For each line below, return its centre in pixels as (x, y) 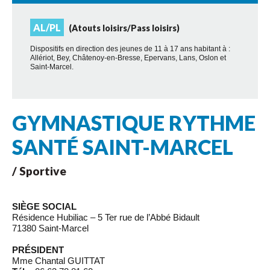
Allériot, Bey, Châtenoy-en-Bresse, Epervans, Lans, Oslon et (128, 58)
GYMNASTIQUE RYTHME (134, 123)
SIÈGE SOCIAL (44, 207)
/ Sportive (39, 171)
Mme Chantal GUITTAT (58, 261)
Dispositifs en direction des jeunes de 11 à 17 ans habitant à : (130, 49)
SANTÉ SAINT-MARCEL (123, 147)
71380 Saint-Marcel (50, 228)
